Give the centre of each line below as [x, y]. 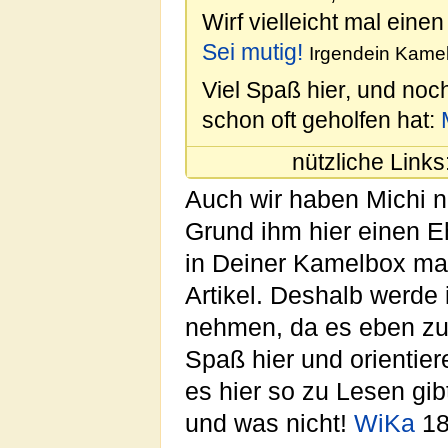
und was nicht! [269, 424]
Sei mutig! [252, 52]
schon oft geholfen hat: [321, 119]
